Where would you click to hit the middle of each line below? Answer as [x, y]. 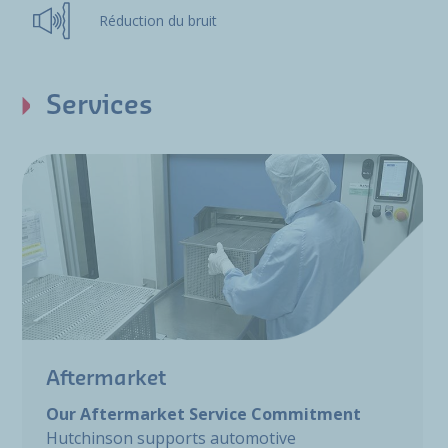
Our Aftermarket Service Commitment [203, 413]
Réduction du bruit [157, 20]
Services [99, 105]
